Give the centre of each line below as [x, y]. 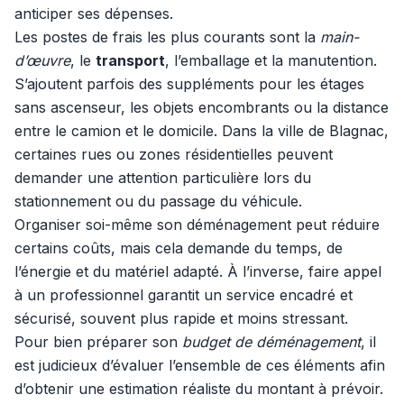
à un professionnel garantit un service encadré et [184, 295]
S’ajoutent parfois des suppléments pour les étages [189, 84]
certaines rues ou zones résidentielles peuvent [174, 154]
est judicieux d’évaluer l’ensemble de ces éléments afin [200, 365]
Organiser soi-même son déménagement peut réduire [197, 225]
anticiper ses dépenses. [94, 14]
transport [130, 60]
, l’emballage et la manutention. [271, 60]
